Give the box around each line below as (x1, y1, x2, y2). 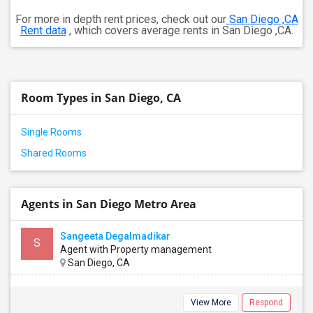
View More (191, 298, 231, 307)
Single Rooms (21, 126, 82, 138)
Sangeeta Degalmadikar (60, 231, 170, 242)
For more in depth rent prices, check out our (15, 13, 226, 26)
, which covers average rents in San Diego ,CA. (66, 24, 293, 37)
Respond (249, 298, 283, 307)
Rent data (20, 24, 66, 37)
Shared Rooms (21, 147, 87, 159)
